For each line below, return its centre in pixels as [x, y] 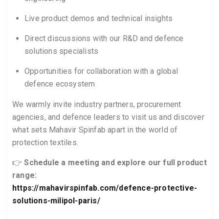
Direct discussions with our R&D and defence [104, 38]
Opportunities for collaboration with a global [101, 71]
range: [25, 175]
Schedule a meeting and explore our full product [115, 163]
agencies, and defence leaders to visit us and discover [108, 117]
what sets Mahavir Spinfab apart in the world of [95, 130]
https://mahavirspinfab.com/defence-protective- [105, 188]
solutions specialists [62, 51]
